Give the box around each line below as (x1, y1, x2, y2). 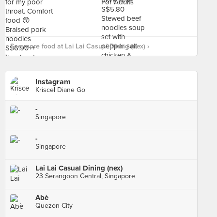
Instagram (35, 77, 71, 87)
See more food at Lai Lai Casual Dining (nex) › (10, 42, 149, 50)
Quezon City (35, 201, 73, 210)
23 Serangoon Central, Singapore (35, 172, 135, 180)
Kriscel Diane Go (35, 86, 85, 94)
